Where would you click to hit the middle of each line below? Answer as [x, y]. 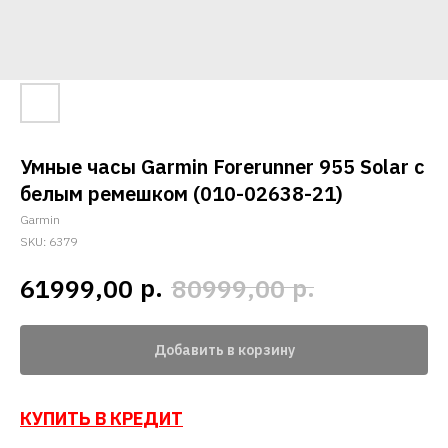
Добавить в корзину [224, 349]
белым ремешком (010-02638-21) [181, 193]
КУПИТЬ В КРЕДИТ [101, 418]
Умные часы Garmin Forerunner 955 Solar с [222, 166]
